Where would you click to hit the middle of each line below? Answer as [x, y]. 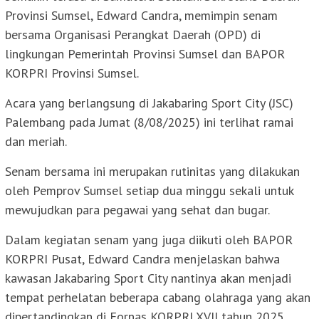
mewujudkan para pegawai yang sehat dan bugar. [137, 210]
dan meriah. [36, 142]
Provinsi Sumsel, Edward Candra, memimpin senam [141, 16]
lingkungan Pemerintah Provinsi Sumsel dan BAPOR [145, 54]
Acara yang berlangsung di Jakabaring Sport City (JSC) [149, 103]
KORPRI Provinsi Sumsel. [72, 73]
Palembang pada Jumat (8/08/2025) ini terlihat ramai [149, 122]
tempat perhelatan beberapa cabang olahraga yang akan [158, 298]
